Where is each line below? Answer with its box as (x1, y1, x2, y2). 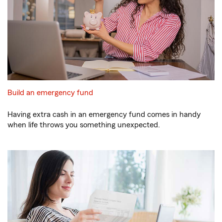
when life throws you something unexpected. (7, 120, 160, 129)
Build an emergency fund (7, 88, 93, 97)
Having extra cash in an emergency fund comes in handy (7, 110, 201, 118)
